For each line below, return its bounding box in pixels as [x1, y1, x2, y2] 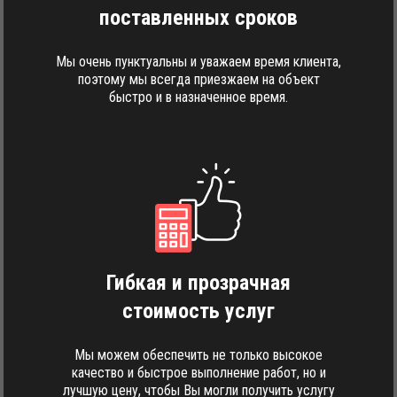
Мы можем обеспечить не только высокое [74, 346, 323, 363]
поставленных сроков [99, 5, 298, 30]
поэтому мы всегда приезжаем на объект [77, 71, 320, 88]
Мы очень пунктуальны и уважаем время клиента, [56, 53, 341, 70]
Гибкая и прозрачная [106, 270, 291, 295]
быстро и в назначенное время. [109, 89, 288, 105]
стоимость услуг [122, 299, 275, 323]
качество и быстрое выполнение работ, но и [71, 364, 326, 381]
